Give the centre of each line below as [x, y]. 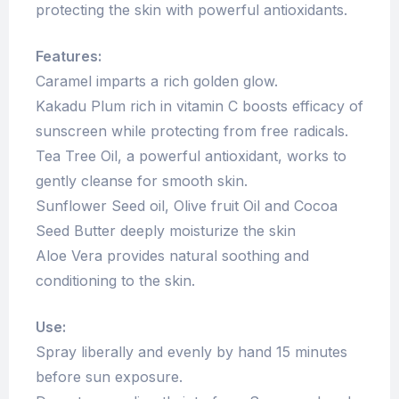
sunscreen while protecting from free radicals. [192, 131]
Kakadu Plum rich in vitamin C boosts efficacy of [199, 106]
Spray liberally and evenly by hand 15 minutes [191, 352]
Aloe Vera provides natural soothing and [172, 256]
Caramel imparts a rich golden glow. [157, 81]
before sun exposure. [109, 377]
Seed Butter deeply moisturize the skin [166, 231]
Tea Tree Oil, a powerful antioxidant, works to [191, 156]
